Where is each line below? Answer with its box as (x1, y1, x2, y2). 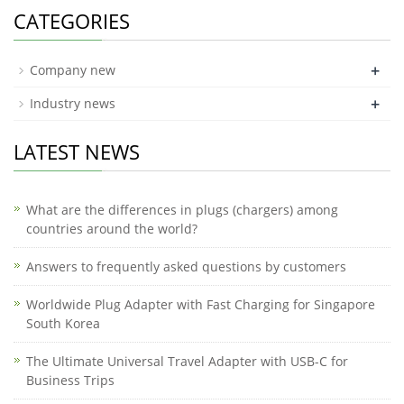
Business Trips (26, 372, 115, 389)
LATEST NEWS (14, 138, 140, 165)
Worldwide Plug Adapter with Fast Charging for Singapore (26, 296, 375, 313)
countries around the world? (26, 220, 197, 237)
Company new (30, 61, 115, 78)
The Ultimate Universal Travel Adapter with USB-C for (26, 353, 348, 370)
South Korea (26, 315, 100, 332)
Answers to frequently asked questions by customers (26, 258, 346, 275)
